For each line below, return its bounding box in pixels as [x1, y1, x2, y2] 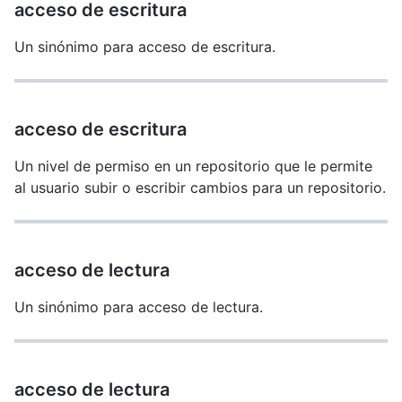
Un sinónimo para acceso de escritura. [14, 38, 275, 56]
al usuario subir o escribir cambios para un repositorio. [14, 179, 386, 197]
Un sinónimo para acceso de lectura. [14, 298, 263, 316]
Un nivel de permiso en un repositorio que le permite [14, 157, 372, 175]
